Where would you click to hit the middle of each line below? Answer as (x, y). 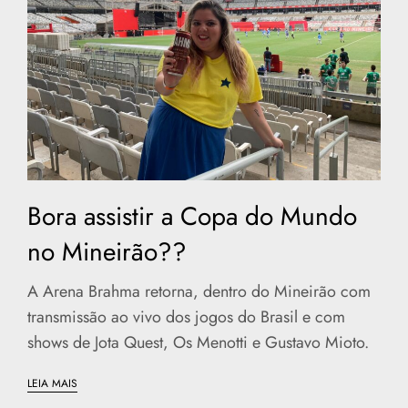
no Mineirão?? (107, 252)
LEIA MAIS (52, 383)
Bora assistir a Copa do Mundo (192, 216)
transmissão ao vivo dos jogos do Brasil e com (186, 317)
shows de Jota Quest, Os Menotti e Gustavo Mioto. (200, 342)
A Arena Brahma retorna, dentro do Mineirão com (199, 291)
